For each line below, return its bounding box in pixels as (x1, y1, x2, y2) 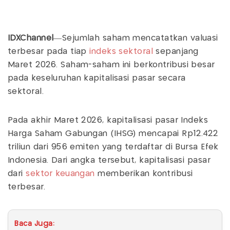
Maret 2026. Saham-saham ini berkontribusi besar (8, 61, 215, 69)
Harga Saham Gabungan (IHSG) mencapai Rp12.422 (8, 130, 219, 138)
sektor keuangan (26, 170, 95, 178)
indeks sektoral (89, 48, 153, 55)
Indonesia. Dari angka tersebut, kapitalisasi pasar (8, 157, 211, 164)
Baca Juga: (14, 220, 54, 227)
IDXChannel (8, 34, 54, 42)
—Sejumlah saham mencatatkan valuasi (53, 34, 218, 42)
